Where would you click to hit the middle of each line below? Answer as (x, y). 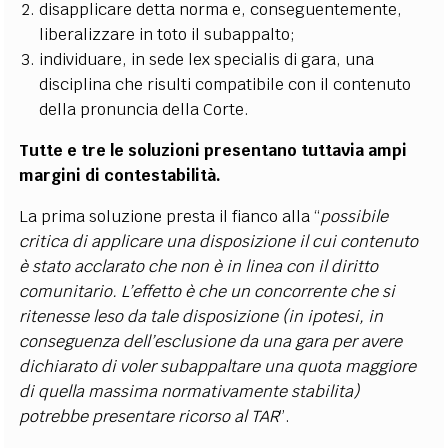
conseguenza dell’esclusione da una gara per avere (211, 341)
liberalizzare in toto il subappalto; (167, 34)
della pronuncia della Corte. (144, 109)
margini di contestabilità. (120, 175)
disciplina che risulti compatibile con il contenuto (225, 84)
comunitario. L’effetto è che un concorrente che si (207, 291)
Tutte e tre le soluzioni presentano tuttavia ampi (213, 150)
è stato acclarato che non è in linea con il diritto (199, 266)
